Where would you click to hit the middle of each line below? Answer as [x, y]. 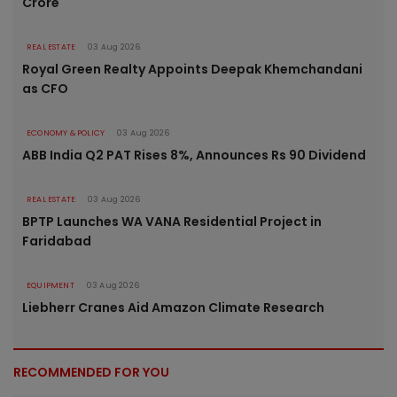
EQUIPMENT [51, 285]
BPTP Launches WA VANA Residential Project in [172, 221]
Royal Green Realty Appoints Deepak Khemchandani [192, 69]
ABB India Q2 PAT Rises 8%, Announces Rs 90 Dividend [194, 155]
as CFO [45, 88]
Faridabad [57, 241]
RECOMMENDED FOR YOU [91, 372]
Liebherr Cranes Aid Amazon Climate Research [173, 307]
